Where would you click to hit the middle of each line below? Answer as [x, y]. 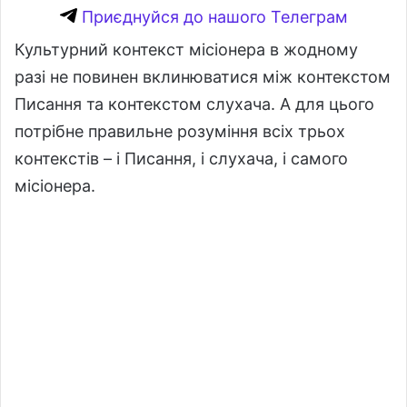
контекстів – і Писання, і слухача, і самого [181, 158]
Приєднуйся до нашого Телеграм [212, 16]
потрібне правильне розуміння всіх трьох [180, 131]
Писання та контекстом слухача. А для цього [194, 104]
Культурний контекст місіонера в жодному [186, 49]
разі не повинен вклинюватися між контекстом [203, 76]
